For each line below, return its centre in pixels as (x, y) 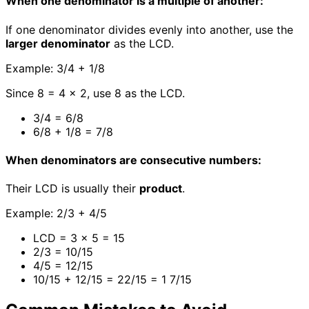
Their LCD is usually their (72, 189)
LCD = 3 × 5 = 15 (79, 238)
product (161, 189)
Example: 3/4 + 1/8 (55, 68)
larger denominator (58, 43)
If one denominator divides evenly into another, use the (149, 29)
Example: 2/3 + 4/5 (56, 213)
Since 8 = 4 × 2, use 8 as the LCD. (95, 93)
